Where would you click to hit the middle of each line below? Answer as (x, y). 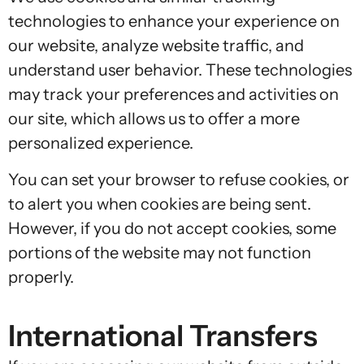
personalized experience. (101, 143)
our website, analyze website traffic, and (156, 46)
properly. (41, 277)
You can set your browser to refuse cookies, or (179, 179)
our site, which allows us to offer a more (154, 119)
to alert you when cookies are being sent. (160, 204)
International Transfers (163, 335)
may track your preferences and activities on (173, 95)
